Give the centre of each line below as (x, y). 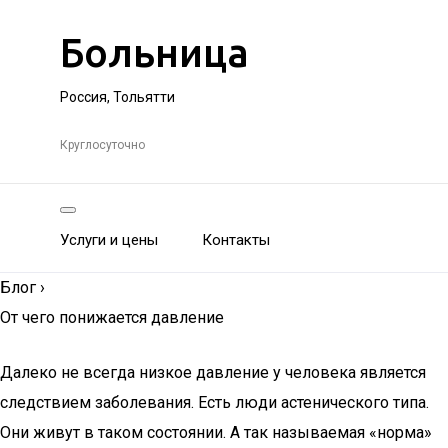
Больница (154, 52)
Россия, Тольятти (117, 97)
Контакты (236, 240)
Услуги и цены (109, 240)
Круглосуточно (102, 145)
